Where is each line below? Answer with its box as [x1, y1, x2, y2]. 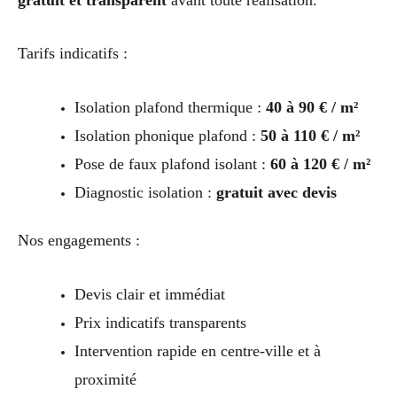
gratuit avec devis [215, 183, 337, 202]
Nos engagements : [18, 231, 140, 250]
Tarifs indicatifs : [18, 44, 128, 63]
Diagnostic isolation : [74, 183, 216, 202]
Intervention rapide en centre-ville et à [74, 341, 321, 360]
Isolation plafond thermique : [74, 98, 266, 117]
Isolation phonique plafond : [74, 127, 261, 145]
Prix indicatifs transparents [74, 313, 246, 331]
